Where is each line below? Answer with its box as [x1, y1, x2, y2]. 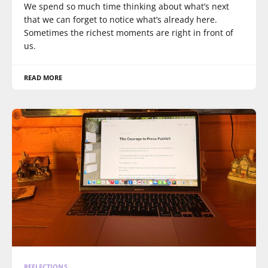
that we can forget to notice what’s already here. [24, 14, 217, 25]
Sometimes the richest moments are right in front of [24, 27, 233, 38]
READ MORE [24, 73, 63, 82]
